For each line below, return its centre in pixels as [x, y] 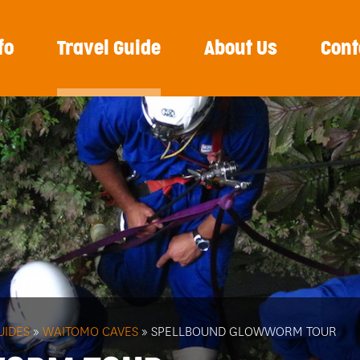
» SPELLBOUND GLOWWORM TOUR [237, 332]
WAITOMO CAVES [90, 332]
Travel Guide [109, 49]
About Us [241, 49]
